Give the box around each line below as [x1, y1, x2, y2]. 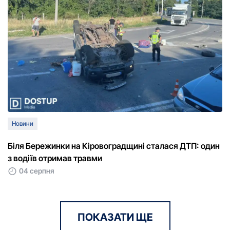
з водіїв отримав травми [8, 152, 102, 163]
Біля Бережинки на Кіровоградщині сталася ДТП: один [8, 140, 220, 151]
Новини [12, 119, 33, 127]
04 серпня [19, 166, 54, 175]
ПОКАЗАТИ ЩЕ [77, 210, 153, 223]
